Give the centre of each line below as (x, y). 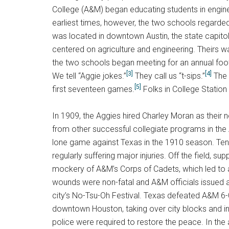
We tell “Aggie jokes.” (89, 76)
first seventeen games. (93, 89)
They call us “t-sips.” (169, 76)
